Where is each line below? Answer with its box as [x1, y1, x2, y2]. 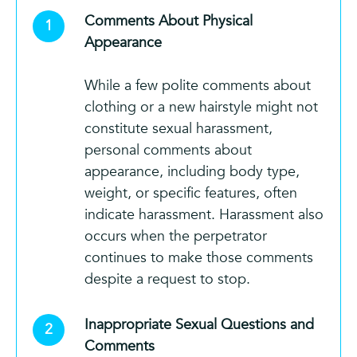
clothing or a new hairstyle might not [84, 96, 318, 117]
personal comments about [84, 139, 252, 160]
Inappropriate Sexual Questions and [84, 314, 314, 335]
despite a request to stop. [84, 269, 250, 289]
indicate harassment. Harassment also [84, 204, 324, 225]
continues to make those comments [84, 247, 313, 268]
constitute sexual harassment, [84, 118, 273, 139]
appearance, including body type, [84, 161, 300, 182]
